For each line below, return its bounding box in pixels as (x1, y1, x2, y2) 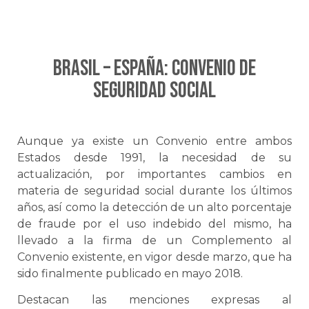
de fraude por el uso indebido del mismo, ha (17, 217, 292, 230)
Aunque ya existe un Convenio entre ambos (17, 134, 292, 148)
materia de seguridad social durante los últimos (17, 183, 292, 197)
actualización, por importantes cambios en (17, 167, 292, 181)
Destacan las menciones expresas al (17, 293, 292, 307)
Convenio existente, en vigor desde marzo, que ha (17, 250, 292, 263)
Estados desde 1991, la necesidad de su (17, 150, 292, 164)
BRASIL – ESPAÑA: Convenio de (53, 54, 256, 82)
